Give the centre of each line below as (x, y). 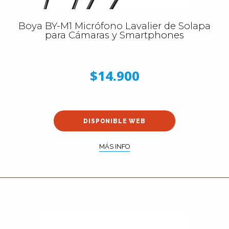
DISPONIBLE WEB (114, 121)
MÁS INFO (114, 146)
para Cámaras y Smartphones (114, 35)
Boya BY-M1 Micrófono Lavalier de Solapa (114, 26)
